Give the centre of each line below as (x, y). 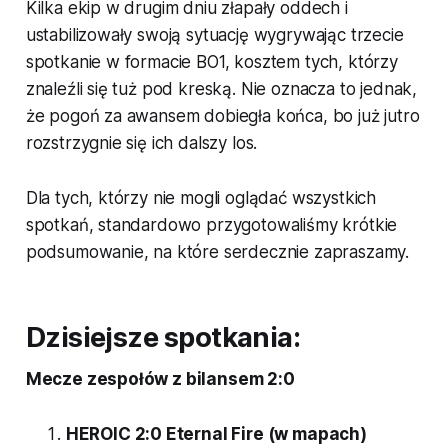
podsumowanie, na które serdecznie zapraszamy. (217, 251)
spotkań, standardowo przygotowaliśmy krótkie (211, 224)
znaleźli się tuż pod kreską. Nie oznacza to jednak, (221, 88)
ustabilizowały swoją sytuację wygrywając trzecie (214, 34)
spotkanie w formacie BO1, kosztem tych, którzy (211, 61)
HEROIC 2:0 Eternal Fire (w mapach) (216, 433)
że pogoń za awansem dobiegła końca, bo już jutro (222, 115)
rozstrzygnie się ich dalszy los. (141, 142)
